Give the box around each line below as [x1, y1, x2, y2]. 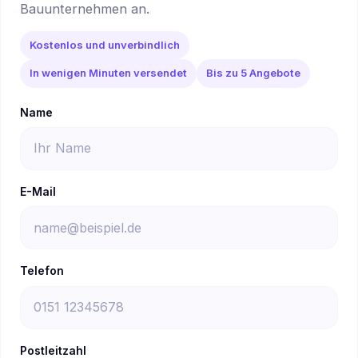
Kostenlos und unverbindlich [30, 38, 180, 52]
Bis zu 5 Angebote [206, 66, 300, 80]
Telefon [20, 264, 64, 278]
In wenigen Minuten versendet [30, 66, 187, 80]
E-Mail [20, 184, 56, 198]
